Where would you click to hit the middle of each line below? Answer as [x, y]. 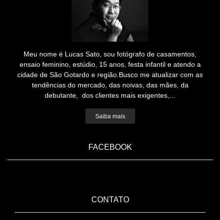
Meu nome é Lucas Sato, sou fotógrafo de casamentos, [110, 54]
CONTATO [110, 199]
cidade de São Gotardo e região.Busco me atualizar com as [110, 75]
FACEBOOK [110, 147]
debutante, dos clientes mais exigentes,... [110, 95]
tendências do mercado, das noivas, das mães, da [110, 85]
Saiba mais [110, 116]
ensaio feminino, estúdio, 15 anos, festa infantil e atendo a [110, 64]
